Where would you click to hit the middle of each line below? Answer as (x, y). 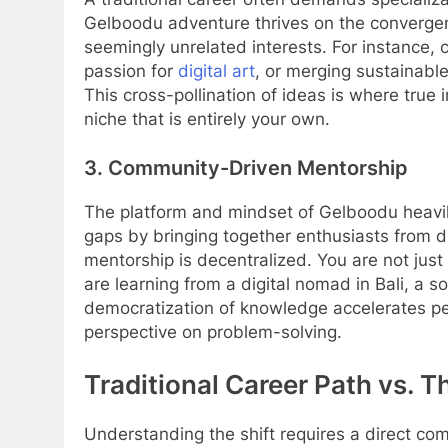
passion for (131, 70)
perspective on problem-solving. (213, 331)
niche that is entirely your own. (207, 118)
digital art (216, 70)
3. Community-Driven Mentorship (246, 168)
